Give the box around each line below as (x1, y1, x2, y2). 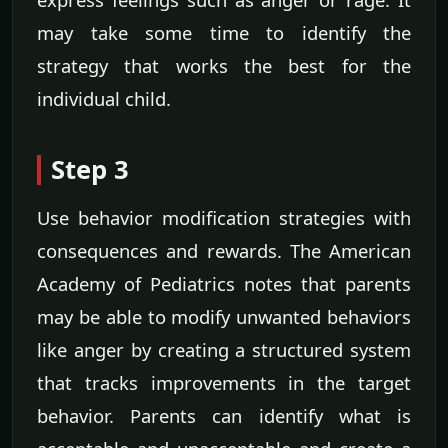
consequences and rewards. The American (37, 237, 411, 263)
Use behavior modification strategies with (37, 204, 411, 230)
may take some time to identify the (37, 19, 411, 45)
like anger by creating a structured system (37, 336, 411, 362)
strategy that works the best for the (37, 52, 411, 78)
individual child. (37, 85, 171, 111)
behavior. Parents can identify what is (37, 402, 411, 428)
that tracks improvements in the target (37, 369, 411, 395)
